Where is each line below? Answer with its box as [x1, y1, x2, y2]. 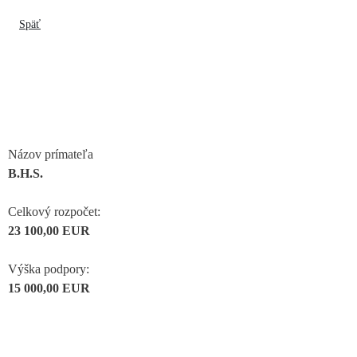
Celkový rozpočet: [8, 204, 100, 218]
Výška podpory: [8, 261, 89, 276]
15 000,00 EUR [8, 280, 90, 295]
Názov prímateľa [8, 147, 93, 161]
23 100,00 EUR [8, 223, 90, 237]
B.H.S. [8, 166, 43, 180]
